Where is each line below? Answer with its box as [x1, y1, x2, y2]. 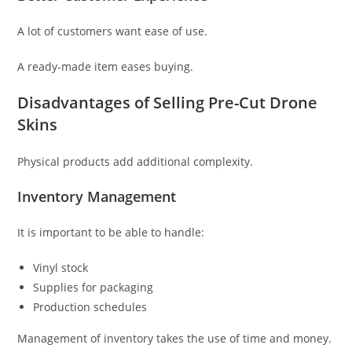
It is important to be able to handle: [17, 225, 205, 240]
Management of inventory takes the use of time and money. [17, 331, 332, 346]
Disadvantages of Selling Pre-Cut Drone [17, 92, 318, 114]
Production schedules [33, 299, 148, 315]
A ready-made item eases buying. [17, 59, 194, 75]
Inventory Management [17, 187, 177, 207]
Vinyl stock [33, 260, 89, 276]
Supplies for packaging [33, 280, 154, 295]
